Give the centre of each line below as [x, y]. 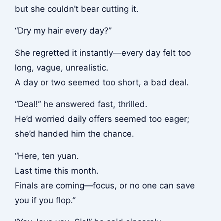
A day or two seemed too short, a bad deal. [102, 82]
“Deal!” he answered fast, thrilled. [81, 104]
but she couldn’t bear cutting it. [76, 9]
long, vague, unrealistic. [61, 67]
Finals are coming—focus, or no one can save [105, 185]
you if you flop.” [45, 200]
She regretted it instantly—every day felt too [103, 53]
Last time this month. [56, 170]
